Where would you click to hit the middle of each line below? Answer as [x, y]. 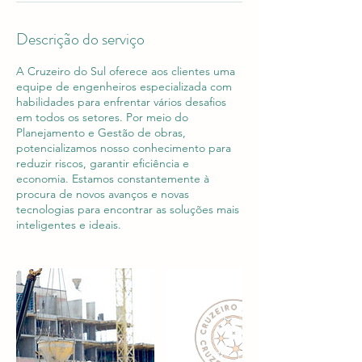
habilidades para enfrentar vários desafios [121, 102]
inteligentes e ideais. [69, 225]
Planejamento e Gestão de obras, [101, 133]
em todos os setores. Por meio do [102, 117]
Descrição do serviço [80, 39]
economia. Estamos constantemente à [113, 179]
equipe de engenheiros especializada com [124, 86]
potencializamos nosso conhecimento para [124, 148]
